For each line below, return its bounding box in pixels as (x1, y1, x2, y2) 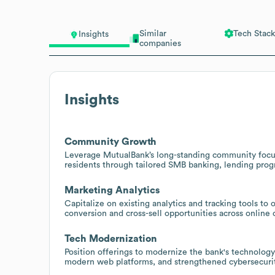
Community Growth (64, 136, 157, 147)
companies (139, 39, 181, 48)
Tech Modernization (64, 233, 157, 244)
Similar (139, 29, 166, 38)
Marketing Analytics (64, 185, 160, 195)
